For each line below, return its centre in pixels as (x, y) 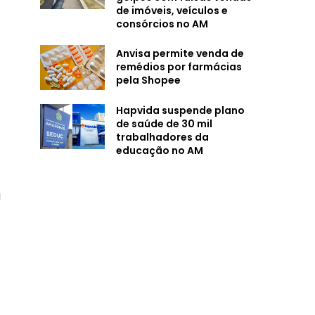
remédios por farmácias (179, 67)
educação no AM (159, 150)
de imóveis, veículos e (172, 10)
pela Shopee (148, 81)
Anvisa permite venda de (180, 54)
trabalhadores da (162, 137)
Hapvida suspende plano (180, 110)
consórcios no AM (162, 24)
